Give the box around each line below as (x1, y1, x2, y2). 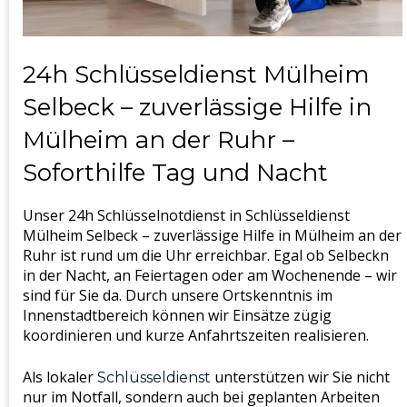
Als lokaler (23, 367, 97, 388)
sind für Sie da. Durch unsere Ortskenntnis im (23, 285, 333, 306)
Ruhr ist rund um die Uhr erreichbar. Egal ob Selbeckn (23, 245, 389, 266)
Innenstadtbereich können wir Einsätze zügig (23, 305, 332, 326)
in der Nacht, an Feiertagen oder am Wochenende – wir (23, 265, 397, 286)
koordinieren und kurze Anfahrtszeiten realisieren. (23, 325, 369, 346)
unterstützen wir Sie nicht (211, 367, 390, 388)
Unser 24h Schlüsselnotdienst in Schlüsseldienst (23, 205, 350, 226)
